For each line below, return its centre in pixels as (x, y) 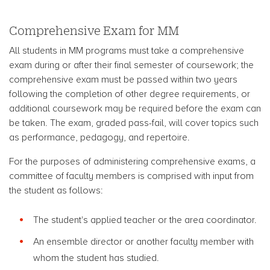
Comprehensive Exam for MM (95, 31)
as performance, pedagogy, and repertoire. (99, 137)
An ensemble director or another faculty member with (143, 242)
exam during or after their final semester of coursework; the (131, 65)
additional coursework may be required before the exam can (135, 108)
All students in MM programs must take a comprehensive (127, 51)
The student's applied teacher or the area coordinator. (145, 220)
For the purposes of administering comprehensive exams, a (132, 162)
